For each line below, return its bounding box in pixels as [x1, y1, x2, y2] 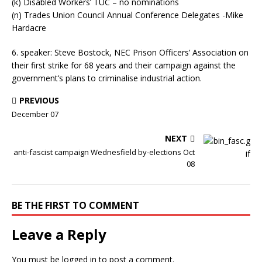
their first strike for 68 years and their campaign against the [12, 59, 236, 71]
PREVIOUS [19, 94, 59, 106]
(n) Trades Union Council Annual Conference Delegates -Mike [12, 9, 243, 20]
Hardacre [12, 22, 46, 33]
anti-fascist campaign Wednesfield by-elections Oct [13, 146, 195, 157]
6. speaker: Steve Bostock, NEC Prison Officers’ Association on [12, 46, 249, 58]
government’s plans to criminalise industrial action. [12, 72, 202, 84]
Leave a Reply [12, 224, 106, 244]
